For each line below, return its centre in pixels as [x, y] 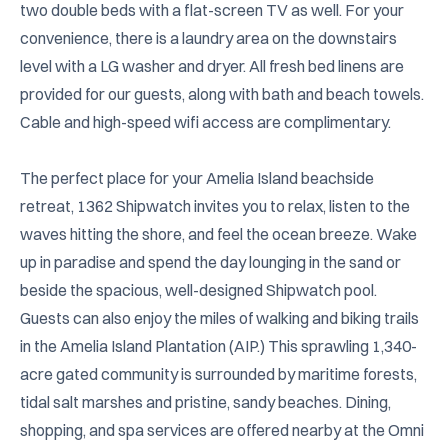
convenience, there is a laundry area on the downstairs [208, 38]
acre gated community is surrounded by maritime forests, [218, 374]
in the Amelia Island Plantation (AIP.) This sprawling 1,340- [218, 346]
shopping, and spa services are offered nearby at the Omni [222, 430]
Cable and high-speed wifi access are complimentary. [205, 122]
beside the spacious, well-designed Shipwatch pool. [198, 290]
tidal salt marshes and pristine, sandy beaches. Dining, [205, 402]
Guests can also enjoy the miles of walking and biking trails [219, 318]
